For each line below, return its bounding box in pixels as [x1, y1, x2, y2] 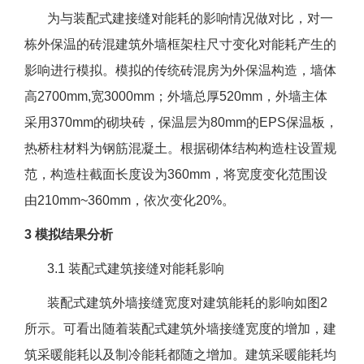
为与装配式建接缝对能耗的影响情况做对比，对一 [24, 11, 333, 26]
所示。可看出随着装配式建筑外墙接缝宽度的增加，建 [24, 322, 336, 336]
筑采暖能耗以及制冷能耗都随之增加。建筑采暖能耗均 [24, 348, 336, 362]
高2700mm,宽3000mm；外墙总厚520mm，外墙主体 [24, 89, 327, 104]
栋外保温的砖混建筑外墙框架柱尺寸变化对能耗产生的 [24, 37, 336, 52]
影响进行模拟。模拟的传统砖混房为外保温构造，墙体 [24, 63, 336, 78]
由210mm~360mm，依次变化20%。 [24, 193, 235, 208]
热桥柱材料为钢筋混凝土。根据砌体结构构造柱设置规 [24, 141, 336, 156]
